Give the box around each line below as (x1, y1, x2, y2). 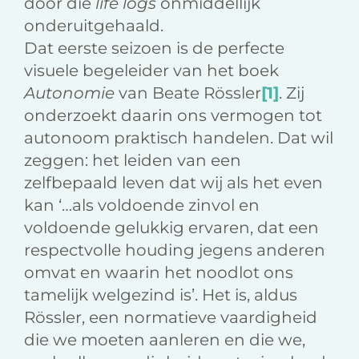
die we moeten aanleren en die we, (24, 330, 305, 350)
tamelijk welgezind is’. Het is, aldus (24, 285, 297, 305)
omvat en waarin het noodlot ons (24, 263, 293, 283)
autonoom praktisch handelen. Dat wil (24, 128, 333, 148)
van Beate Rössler (119, 83, 261, 103)
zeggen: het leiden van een (24, 151, 241, 171)
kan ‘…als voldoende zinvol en (24, 196, 260, 216)
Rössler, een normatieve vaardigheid (24, 308, 317, 328)
